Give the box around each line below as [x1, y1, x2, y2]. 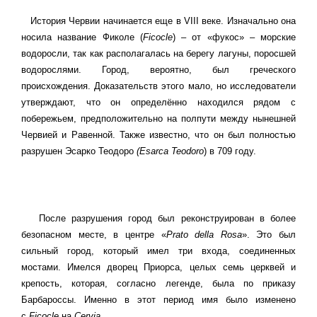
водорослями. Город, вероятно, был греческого [21, 64, 296, 76]
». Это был [241, 229, 296, 241]
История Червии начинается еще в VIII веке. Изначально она [21, 16, 296, 27]
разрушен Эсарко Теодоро [21, 146, 137, 157]
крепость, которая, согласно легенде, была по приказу [21, 278, 296, 289]
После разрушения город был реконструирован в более [21, 213, 296, 224]
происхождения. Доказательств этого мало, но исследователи [21, 81, 296, 92]
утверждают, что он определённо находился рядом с [21, 97, 296, 108]
